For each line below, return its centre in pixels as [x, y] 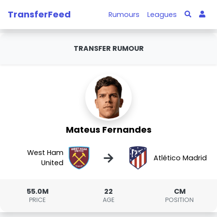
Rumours [124, 14]
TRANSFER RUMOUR [108, 48]
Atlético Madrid [180, 158]
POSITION [180, 200]
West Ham [46, 153]
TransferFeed [39, 14]
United [53, 163]
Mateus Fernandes [108, 130]
